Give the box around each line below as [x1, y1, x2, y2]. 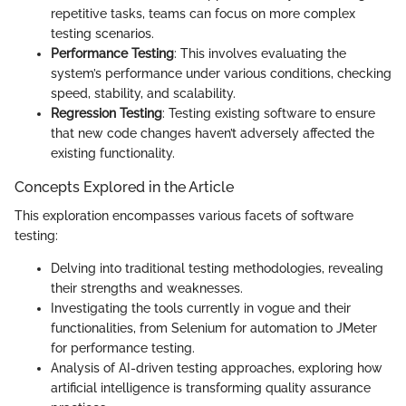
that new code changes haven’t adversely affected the [51, 126, 374, 141]
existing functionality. [51, 146, 175, 161]
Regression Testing [51, 106, 162, 121]
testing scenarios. [51, 26, 154, 42]
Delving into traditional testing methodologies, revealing [51, 261, 383, 276]
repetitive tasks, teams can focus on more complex [51, 6, 355, 22]
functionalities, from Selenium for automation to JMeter [51, 321, 377, 336]
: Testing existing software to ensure [162, 106, 375, 121]
